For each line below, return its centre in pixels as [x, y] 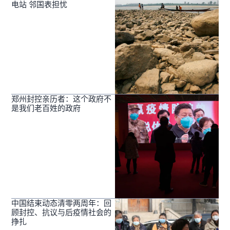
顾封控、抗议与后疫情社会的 [62, 213]
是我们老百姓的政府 [46, 108]
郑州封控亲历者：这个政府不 [62, 99]
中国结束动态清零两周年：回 [62, 203]
